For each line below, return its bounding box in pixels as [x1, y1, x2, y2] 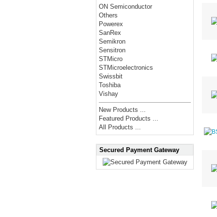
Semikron [99, 38, 126, 46]
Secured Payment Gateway [99, 146, 179, 154]
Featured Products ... [99, 115, 159, 123]
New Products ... [99, 106, 146, 114]
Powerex [99, 20, 124, 28]
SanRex [99, 29, 122, 37]
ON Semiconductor [99, 3, 153, 11]
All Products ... [99, 124, 141, 131]
